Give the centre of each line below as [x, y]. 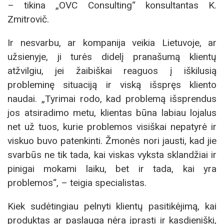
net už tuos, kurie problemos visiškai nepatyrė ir [112, 126]
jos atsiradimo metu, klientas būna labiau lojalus [112, 112]
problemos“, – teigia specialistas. [77, 182]
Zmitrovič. [28, 19]
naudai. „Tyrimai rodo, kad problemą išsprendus [112, 98]
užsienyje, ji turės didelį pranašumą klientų [112, 56]
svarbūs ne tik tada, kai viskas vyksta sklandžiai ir [112, 154]
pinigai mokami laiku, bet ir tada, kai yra [112, 168]
